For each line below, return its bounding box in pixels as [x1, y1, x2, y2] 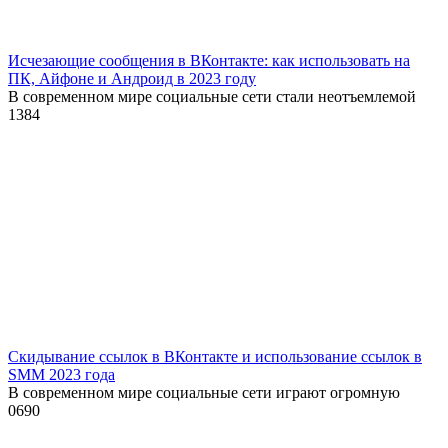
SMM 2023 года [8, 365, 115, 383]
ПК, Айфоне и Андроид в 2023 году [8, 69, 256, 87]
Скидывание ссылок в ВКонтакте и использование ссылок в [8, 347, 422, 365]
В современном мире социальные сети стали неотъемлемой [8, 87, 416, 105]
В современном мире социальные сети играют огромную [8, 383, 400, 401]
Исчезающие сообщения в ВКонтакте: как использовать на [8, 51, 410, 69]
